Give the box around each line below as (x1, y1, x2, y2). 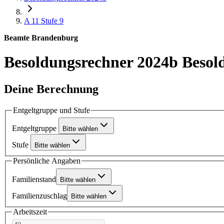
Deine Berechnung (4, 82, 98, 95)
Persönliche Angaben (13, 156, 80, 165)
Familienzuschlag (12, 191, 67, 200)
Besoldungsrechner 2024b (4, 53, 182, 71)
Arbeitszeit (13, 207, 47, 216)
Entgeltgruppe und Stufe (13, 105, 90, 114)
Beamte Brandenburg (4, 33, 78, 42)
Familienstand (12, 174, 56, 183)
